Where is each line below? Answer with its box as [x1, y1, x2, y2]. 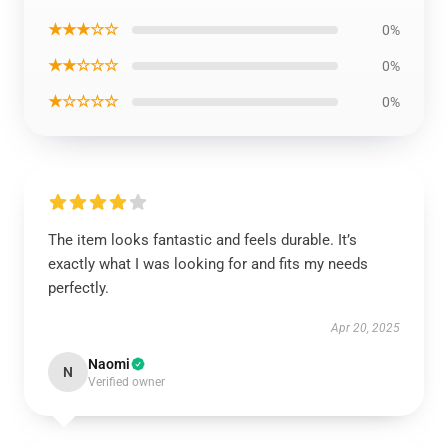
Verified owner [88, 375, 165, 389]
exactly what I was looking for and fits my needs [48, 255, 368, 273]
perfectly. [48, 279, 109, 297]
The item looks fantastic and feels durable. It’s [48, 231, 357, 249]
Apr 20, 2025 [331, 321, 400, 335]
